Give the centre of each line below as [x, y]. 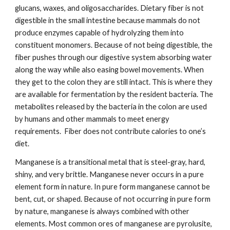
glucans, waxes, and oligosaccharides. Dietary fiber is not [110, 8]
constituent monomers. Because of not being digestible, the [114, 45]
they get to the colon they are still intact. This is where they [114, 82]
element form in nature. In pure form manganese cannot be [113, 187]
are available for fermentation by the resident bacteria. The [114, 94]
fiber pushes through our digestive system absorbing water [114, 57]
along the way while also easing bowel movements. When [110, 70]
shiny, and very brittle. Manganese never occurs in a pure [110, 175]
